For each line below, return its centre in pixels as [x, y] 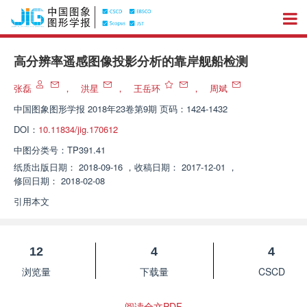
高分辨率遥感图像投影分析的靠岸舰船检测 [131, 62]
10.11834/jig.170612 [78, 129]
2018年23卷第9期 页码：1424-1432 [158, 109]
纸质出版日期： [45, 167]
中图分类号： [40, 150]
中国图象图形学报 [49, 109]
